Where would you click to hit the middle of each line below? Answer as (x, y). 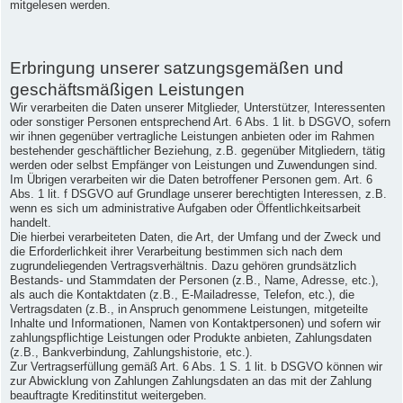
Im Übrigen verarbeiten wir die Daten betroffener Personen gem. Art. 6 (191, 180)
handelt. (31, 224)
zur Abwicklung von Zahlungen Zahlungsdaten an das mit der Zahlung (191, 382)
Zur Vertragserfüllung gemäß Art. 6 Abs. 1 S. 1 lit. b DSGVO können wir (196, 367)
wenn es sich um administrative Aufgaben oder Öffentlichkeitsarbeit (185, 209)
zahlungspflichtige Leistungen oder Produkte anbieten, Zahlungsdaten (191, 339)
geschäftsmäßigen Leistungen (127, 90)
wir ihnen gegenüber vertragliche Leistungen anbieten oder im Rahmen (192, 137)
